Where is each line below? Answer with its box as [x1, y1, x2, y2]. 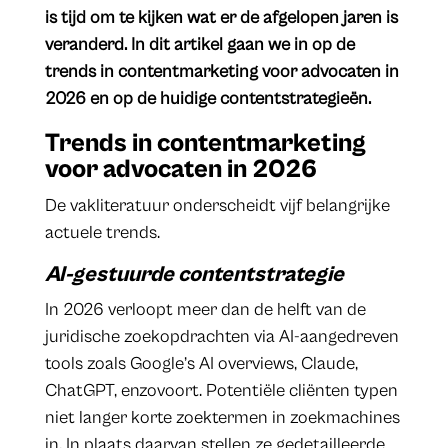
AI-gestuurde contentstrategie [44, 262, 344, 288]
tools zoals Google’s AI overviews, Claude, [44, 353, 358, 375]
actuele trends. [44, 222, 160, 244]
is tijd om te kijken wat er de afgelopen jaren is [44, 7, 398, 29]
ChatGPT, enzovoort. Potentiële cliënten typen [44, 380, 398, 402]
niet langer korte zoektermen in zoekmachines [44, 407, 400, 429]
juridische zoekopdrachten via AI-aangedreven [44, 326, 399, 348]
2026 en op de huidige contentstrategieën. [44, 88, 371, 110]
